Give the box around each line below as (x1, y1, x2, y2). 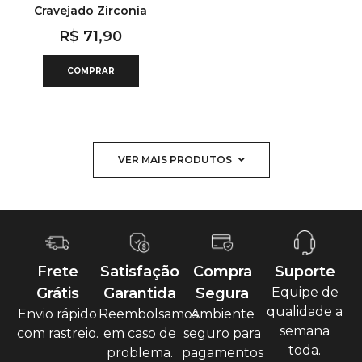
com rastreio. (16, 325, 99, 341)
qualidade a (267, 303, 343, 319)
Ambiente (190, 305, 255, 322)
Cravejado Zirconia (34, 3, 147, 18)
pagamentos (181, 344, 263, 360)
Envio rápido (18, 305, 97, 322)
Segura (196, 284, 249, 302)
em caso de (103, 325, 176, 341)
